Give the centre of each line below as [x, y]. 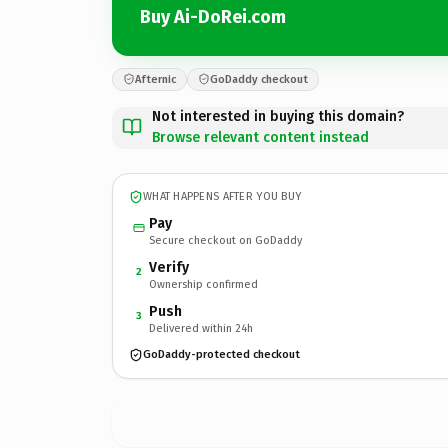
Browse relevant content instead [260, 137]
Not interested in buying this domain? [278, 116]
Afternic [155, 79]
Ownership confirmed [203, 284]
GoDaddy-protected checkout [221, 354]
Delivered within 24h [201, 328]
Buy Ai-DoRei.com [213, 17]
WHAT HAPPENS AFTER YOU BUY [222, 196]
